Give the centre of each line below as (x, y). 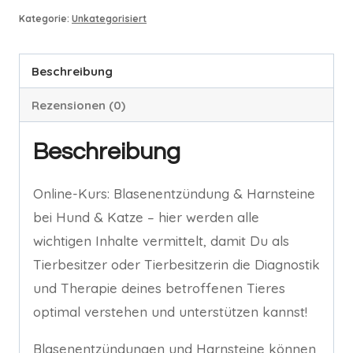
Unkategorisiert (109, 18)
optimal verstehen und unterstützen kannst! (170, 312)
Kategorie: (45, 18)
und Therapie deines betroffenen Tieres (159, 288)
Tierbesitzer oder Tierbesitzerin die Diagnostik (176, 265)
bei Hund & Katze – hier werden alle (146, 217)
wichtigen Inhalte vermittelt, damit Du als (161, 241)
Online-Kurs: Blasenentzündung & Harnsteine (174, 194)
